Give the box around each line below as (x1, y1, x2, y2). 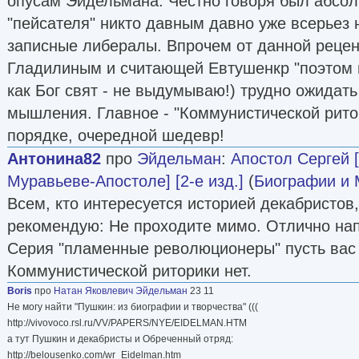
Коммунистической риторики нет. (7, 261, 252, 280)
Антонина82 (7, 149, 101, 167)
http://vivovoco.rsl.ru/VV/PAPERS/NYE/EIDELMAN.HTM (7, 317, 247, 329)
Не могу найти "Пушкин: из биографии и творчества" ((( (7, 301, 258, 313)
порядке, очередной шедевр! (7, 126, 224, 144)
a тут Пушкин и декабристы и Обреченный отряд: (7, 333, 233, 345)
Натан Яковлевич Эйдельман (54, 284, 188, 296)
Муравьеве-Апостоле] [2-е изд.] (7, 171, 244, 190)
